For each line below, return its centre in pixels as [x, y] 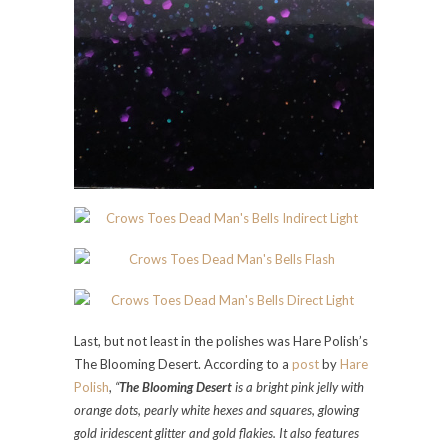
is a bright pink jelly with [298, 386]
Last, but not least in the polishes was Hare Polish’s [221, 340]
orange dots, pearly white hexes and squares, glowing [216, 409]
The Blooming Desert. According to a [183, 363]
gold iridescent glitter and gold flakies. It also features [216, 432]
